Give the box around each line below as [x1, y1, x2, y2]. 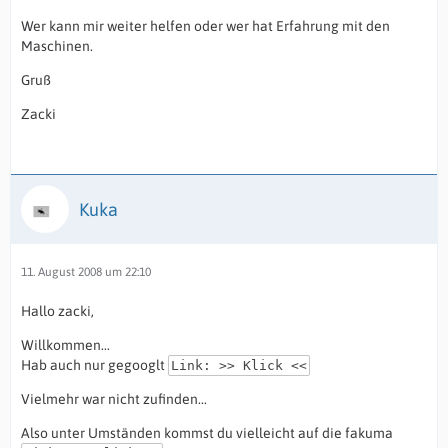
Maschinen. [21, 38, 93, 54]
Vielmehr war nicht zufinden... [21, 391, 207, 407]
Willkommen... [21, 337, 110, 353]
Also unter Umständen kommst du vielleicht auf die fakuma [21, 425, 393, 441]
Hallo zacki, [21, 303, 94, 319]
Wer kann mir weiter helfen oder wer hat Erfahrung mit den [21, 18, 390, 34]
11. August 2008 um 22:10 [21, 265, 151, 279]
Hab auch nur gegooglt [21, 357, 168, 373]
